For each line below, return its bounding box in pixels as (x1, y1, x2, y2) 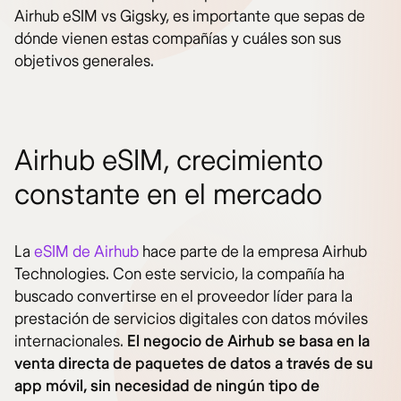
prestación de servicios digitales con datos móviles (14, 309, 368, 329)
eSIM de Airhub (34, 242, 139, 262)
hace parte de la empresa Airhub (139, 242, 367, 262)
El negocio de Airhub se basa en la (127, 331, 370, 352)
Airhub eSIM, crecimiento (14, 143, 323, 179)
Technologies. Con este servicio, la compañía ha (14, 264, 345, 285)
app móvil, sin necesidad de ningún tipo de (14, 376, 320, 397)
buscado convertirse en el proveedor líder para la (14, 286, 353, 307)
